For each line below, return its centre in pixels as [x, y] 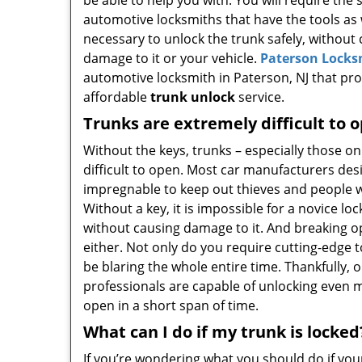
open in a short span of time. [171, 305]
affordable [117, 97]
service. [260, 97]
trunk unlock [193, 97]
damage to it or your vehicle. [172, 58]
